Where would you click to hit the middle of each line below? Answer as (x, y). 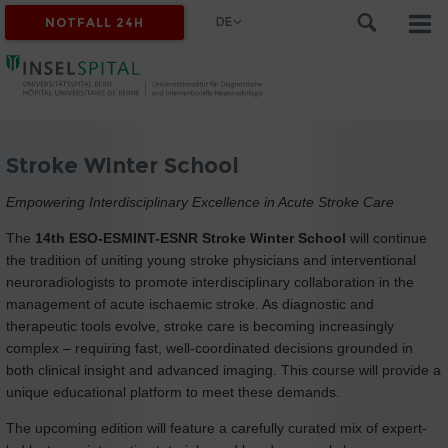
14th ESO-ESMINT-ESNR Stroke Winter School (190, 237)
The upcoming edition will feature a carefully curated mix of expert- (216, 427)
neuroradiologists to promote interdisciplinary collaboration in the (210, 281)
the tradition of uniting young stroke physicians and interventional (211, 259)
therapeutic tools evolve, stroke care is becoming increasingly (200, 325)
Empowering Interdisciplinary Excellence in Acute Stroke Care (200, 201)
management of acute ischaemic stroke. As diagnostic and (190, 303)
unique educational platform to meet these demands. (173, 391)
